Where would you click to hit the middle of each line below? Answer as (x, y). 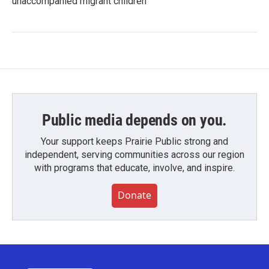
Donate (134, 195)
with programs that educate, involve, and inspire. (134, 168)
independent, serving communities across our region (134, 155)
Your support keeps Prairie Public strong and (134, 141)
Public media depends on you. (134, 120)
